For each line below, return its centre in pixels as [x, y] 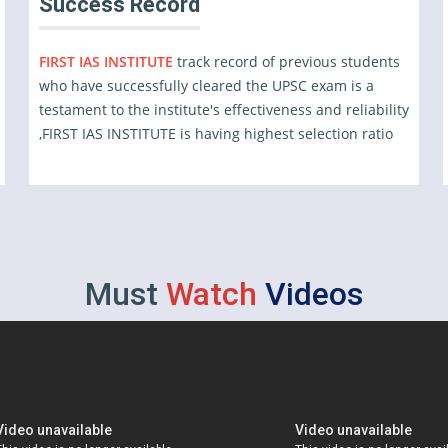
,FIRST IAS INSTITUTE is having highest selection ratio [215, 133]
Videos [314, 294]
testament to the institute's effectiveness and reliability [223, 109]
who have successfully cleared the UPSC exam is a [206, 85]
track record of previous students [288, 61]
